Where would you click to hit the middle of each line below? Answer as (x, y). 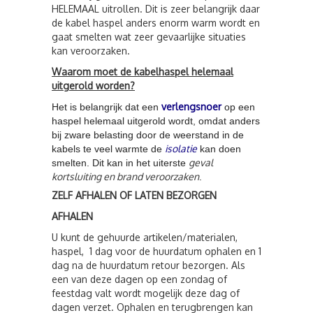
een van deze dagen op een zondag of (139, 279)
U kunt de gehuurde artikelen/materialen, (145, 237)
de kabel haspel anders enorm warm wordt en (156, 23)
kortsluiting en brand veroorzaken (125, 176)
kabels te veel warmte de (107, 149)
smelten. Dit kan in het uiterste (120, 163)
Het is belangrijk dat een (105, 107)
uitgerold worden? (93, 86)
